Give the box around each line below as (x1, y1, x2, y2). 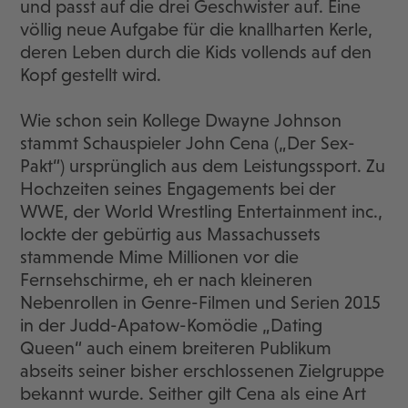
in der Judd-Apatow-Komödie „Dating (20, 315, 323, 336)
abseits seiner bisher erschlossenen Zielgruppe (20, 361, 385, 382)
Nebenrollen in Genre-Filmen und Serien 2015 (20, 292, 382, 313)
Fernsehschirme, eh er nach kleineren (20, 270, 313, 291)
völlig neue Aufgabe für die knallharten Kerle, (20, 19, 373, 40)
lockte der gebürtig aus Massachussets (20, 224, 321, 245)
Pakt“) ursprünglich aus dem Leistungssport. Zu (20, 156, 386, 177)
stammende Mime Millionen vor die (20, 247, 300, 268)
